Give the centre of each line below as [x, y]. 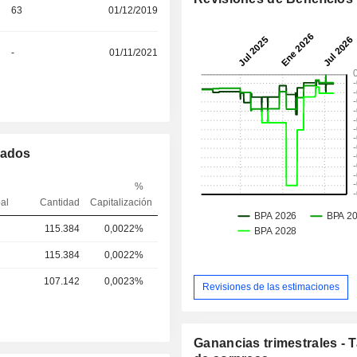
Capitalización [122, 202]
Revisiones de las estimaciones [271, 287]
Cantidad [59, 202]
